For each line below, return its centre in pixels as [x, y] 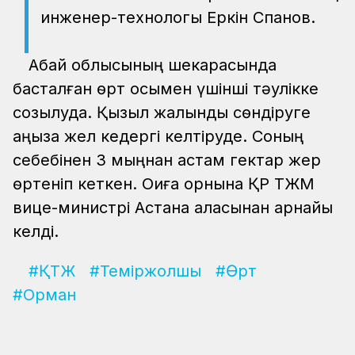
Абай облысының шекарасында [153, 65]
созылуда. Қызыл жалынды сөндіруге [162, 112]
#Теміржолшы [145, 271]
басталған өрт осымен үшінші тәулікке [166, 88]
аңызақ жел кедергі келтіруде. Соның [158, 136]
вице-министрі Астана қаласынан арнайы [173, 207]
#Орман [44, 294]
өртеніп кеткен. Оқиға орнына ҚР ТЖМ [164, 183]
